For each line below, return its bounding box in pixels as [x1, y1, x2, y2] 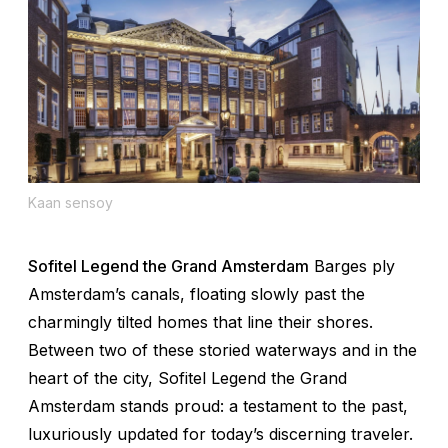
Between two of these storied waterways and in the [28, 339, 417, 360]
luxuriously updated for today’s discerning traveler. [28, 423, 413, 444]
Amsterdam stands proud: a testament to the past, [28, 395, 408, 416]
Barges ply [309, 255, 395, 276]
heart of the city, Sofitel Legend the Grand [28, 367, 347, 388]
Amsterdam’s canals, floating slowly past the [28, 283, 365, 304]
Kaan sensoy [28, 193, 113, 211]
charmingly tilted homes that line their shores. [28, 311, 373, 332]
